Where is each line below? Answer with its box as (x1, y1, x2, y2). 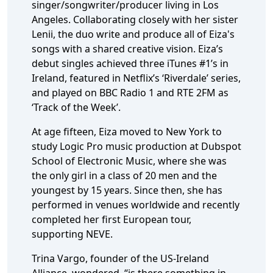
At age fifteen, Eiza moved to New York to (32, 125, 222, 138)
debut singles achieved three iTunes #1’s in (32, 57, 229, 70)
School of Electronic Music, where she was (32, 154, 227, 168)
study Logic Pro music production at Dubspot (32, 140, 241, 153)
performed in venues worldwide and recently (32, 198, 239, 211)
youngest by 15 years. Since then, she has (32, 183, 222, 197)
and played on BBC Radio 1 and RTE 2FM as (32, 86, 229, 99)
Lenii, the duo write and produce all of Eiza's (32, 27, 235, 41)
